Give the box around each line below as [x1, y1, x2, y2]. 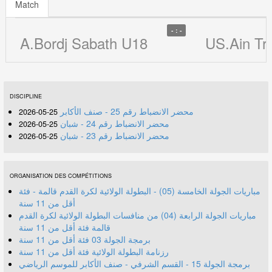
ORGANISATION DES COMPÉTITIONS [9, 171, 112, 180]
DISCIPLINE [9, 92, 42, 100]
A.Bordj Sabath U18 [20, 32, 148, 54]
